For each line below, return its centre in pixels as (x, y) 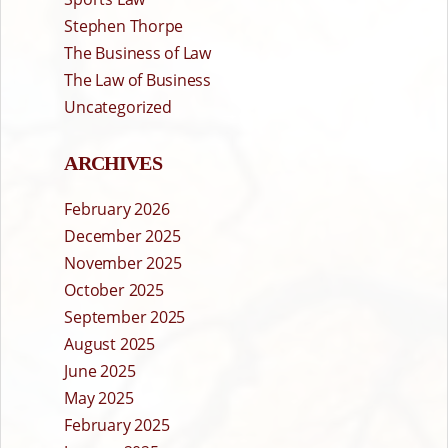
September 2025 (125, 317)
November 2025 (123, 263)
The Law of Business (137, 80)
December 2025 (122, 236)
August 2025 (109, 344)
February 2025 (117, 425)
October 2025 (114, 290)
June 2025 (100, 371)
